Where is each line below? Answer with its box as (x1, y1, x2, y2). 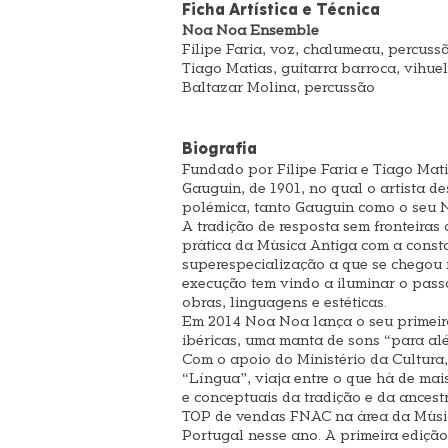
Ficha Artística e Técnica (182, 2, 380, 18)
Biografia (182, 141, 257, 157)
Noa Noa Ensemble (182, 24, 319, 38)
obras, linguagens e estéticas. (182, 296, 387, 310)
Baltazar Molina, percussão (182, 81, 375, 95)
